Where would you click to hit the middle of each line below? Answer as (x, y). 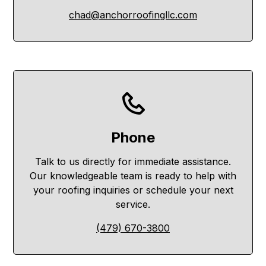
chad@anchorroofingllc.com (133, 15)
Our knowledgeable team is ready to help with (133, 176)
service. (133, 204)
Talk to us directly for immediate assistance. (133, 161)
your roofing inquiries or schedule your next (133, 190)
